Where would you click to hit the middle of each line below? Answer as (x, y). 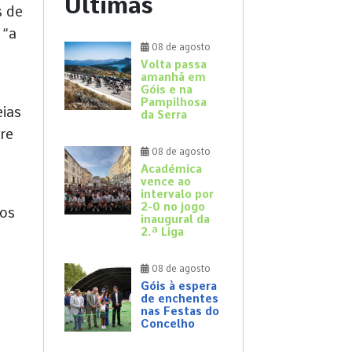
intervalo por (177, 194)
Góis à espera (179, 286)
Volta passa (174, 65)
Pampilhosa (174, 103)
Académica (171, 169)
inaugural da (175, 220)
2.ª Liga (162, 232)
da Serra (164, 115)
